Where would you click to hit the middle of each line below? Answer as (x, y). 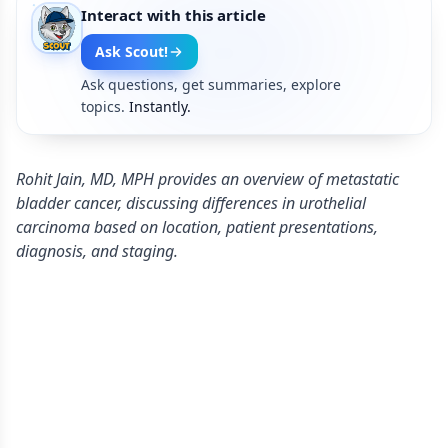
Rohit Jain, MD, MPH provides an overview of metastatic (207, 179)
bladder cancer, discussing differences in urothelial (191, 203)
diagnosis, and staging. (97, 251)
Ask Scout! (131, 51)
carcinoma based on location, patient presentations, (197, 227)
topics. (103, 106)
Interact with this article (174, 15)
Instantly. (160, 106)
